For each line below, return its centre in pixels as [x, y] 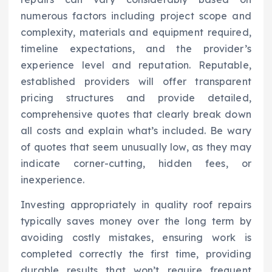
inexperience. [53, 179]
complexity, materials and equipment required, [136, 32]
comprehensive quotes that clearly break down [136, 114]
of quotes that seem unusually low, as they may [136, 147]
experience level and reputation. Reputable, [136, 65]
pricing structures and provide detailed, [136, 97]
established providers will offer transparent [136, 81]
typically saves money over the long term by [136, 221]
